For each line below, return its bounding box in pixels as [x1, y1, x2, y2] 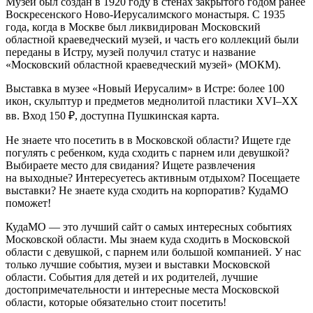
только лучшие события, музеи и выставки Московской [6, 258, 270, 270]
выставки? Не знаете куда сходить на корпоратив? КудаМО [6, 184, 289, 196]
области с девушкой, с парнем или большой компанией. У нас [6, 245, 301, 258]
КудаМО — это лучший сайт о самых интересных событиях [6, 220, 292, 233]
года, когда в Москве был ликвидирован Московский [6, 20, 261, 33]
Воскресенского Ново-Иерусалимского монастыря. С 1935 [6, 8, 285, 20]
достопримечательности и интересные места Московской [6, 283, 279, 296]
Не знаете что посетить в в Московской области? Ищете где [6, 133, 291, 146]
